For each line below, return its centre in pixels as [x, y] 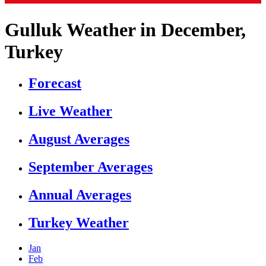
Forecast [55, 83]
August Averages [79, 139]
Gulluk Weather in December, [125, 29]
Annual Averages [80, 194]
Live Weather [70, 111]
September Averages [91, 167]
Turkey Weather [79, 222]
